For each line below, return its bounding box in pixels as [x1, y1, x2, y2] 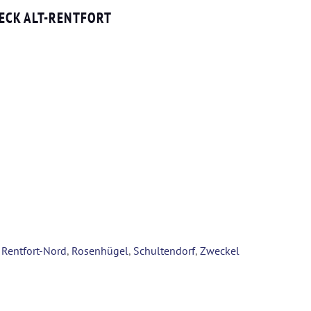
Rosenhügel [72, 243, 128, 258]
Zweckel [200, 243, 239, 258]
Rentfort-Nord [1, 243, 67, 258]
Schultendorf [133, 243, 195, 258]
